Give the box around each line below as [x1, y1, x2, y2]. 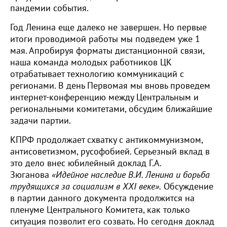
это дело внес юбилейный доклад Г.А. [10, 158, 161, 169]
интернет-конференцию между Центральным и [10, 92, 199, 103]
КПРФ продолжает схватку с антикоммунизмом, [10, 135, 203, 145]
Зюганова [10, 170, 52, 180]
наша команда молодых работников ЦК [10, 57, 172, 68]
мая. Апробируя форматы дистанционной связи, [10, 46, 204, 56]
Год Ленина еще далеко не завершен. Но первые [10, 22, 207, 33]
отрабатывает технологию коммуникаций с [10, 69, 184, 80]
